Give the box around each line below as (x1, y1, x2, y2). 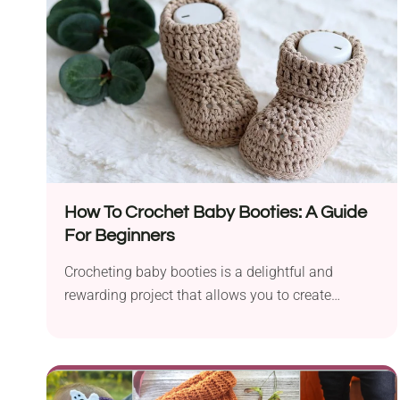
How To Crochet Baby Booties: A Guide (64, 204, 367, 222)
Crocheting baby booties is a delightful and (64, 263, 333, 281)
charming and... (64, 310, 162, 328)
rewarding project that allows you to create (64, 287, 331, 304)
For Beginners (64, 227, 175, 246)
